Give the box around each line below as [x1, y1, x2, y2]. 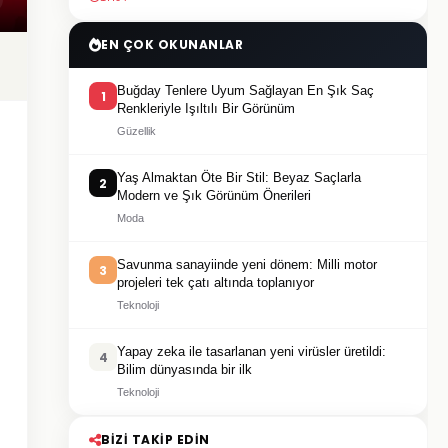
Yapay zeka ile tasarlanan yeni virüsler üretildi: [117, 344, 386, 359]
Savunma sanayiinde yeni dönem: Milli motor [117, 257, 377, 272]
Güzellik [117, 125, 156, 137]
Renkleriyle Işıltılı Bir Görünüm [117, 101, 295, 116]
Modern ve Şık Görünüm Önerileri [117, 188, 311, 203]
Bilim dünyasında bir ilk [117, 362, 252, 377]
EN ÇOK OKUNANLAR [101, 36, 243, 53]
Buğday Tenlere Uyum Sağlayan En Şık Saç [117, 83, 374, 98]
